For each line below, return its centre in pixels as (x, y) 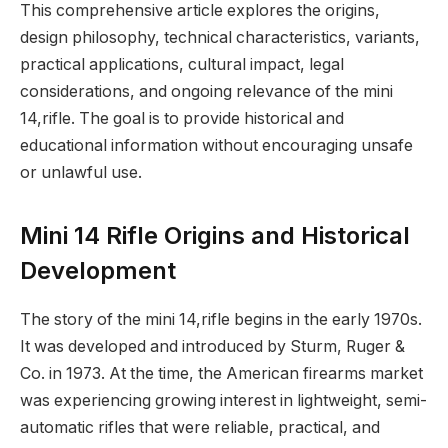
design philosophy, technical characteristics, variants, (220, 37)
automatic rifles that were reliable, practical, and (200, 427)
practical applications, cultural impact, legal (182, 64)
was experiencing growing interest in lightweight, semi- (223, 400)
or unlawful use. (81, 172)
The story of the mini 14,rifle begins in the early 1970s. (221, 319)
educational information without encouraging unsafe (216, 145)
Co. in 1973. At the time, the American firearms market (221, 373)
